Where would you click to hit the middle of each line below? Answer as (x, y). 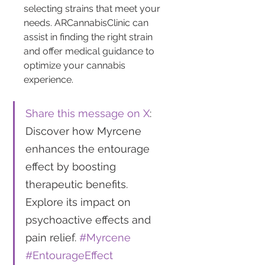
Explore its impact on (80, 202)
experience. (49, 79)
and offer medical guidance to (90, 51)
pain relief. (52, 237)
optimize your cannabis (76, 65)
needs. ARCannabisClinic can (87, 22)
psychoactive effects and (90, 219)
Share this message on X (88, 113)
